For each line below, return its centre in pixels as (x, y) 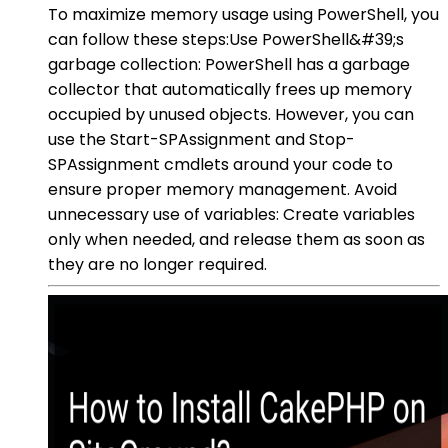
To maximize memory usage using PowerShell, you (243, 14)
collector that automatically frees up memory (230, 89)
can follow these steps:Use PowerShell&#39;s (226, 39)
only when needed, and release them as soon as (236, 239)
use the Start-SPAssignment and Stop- (201, 139)
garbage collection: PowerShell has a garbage (229, 64)
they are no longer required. (157, 264)
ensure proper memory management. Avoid (222, 189)
